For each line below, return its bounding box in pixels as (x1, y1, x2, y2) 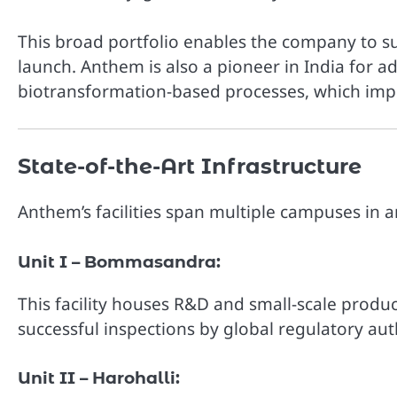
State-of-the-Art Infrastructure (18, 153, 362, 180)
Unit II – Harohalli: (18, 368, 180, 389)
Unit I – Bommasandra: (18, 251, 221, 272)
